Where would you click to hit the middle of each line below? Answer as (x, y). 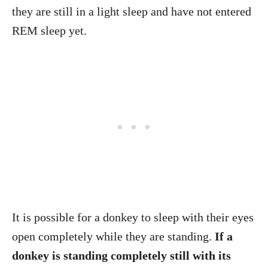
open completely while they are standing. (112, 236)
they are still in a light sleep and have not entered (132, 11)
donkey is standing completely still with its (121, 255)
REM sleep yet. (49, 31)
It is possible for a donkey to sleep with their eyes (133, 217)
